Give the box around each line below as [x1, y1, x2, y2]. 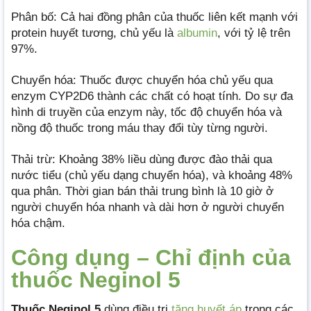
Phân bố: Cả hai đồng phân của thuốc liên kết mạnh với [11, 10, 298, 24]
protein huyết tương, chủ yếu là [11, 26, 177, 40]
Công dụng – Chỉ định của [11, 245, 291, 271]
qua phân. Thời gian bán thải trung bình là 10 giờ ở [11, 185, 274, 199]
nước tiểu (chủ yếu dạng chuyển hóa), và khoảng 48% [11, 169, 292, 183]
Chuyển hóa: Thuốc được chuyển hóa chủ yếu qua [11, 74, 273, 87]
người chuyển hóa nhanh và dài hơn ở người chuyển [11, 201, 284, 215]
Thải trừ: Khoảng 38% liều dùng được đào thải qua [11, 153, 272, 167]
